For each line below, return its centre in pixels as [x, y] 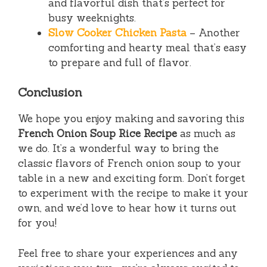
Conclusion [50, 92]
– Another [213, 32]
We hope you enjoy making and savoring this [131, 119]
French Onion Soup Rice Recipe [97, 134]
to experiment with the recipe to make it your [133, 193]
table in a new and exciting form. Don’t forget [131, 178]
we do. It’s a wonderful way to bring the [118, 149]
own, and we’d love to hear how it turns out [127, 208]
